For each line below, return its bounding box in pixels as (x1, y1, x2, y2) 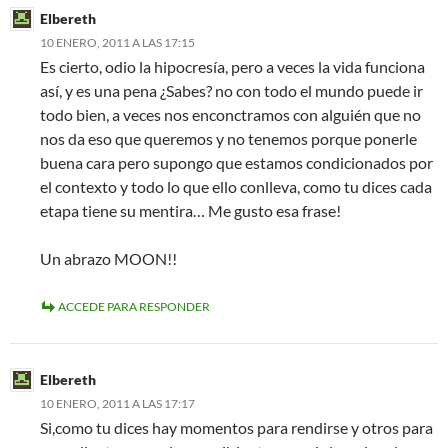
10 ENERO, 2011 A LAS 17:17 (40, 396, 195, 411)
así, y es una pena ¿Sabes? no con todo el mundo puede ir (40, 81, 423, 100)
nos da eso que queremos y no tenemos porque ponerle (40, 129, 417, 148)
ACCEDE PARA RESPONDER (58, 299, 210, 314)
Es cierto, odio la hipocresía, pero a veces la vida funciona (40, 57, 425, 76)
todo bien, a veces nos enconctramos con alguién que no (40, 105, 421, 124)
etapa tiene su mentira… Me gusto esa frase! (40, 201, 341, 220)
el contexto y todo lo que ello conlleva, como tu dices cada (40, 177, 432, 196)
